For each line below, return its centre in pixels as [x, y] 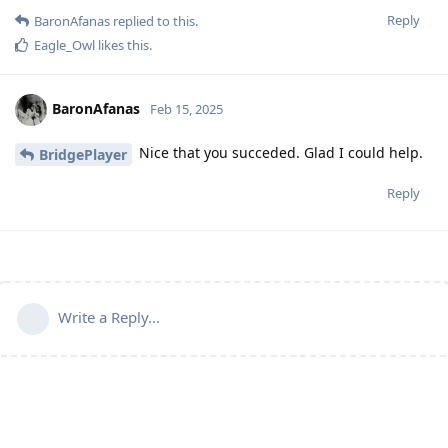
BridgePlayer [83, 154]
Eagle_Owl [64, 45]
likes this [122, 45]
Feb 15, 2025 [186, 108]
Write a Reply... [109, 316]
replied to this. [154, 21]
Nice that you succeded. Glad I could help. [279, 153]
